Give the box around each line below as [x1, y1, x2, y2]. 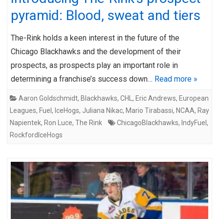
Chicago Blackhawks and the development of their [11, 46, 181, 56]
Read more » [154, 74, 197, 84]
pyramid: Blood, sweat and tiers [11, 7, 200, 23]
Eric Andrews [135, 94, 176, 102]
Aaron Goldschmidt [19, 94, 78, 102]
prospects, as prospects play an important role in [11, 60, 178, 70]
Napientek [10, 118, 41, 127]
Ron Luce [44, 118, 72, 127]
